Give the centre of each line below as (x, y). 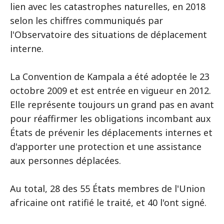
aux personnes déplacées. (65, 160)
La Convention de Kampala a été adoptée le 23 (110, 76)
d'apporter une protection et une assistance (106, 146)
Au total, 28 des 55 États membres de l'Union (107, 188)
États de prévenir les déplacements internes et (111, 132)
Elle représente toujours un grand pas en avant (112, 104)
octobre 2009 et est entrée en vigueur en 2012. (110, 90)
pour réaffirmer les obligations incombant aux (110, 118)
